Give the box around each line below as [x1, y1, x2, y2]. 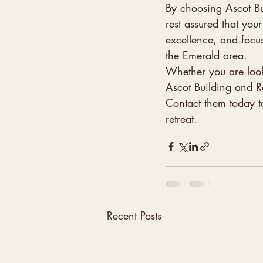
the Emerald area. [166, 48, 247, 62]
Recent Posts [107, 208, 161, 222]
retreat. [166, 111, 197, 126]
